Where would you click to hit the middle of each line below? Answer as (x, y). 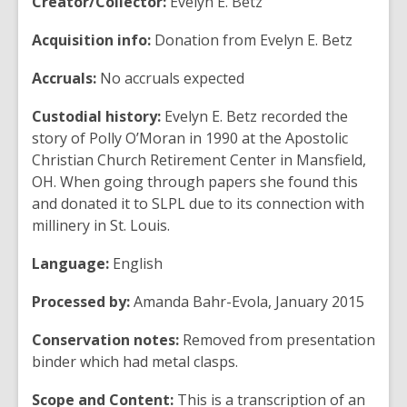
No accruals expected (172, 78)
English (138, 263)
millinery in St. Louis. (103, 225)
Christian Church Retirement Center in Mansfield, (199, 160)
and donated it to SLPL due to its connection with (198, 203)
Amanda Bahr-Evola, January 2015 (249, 302)
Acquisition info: (91, 40)
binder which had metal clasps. (137, 362)
